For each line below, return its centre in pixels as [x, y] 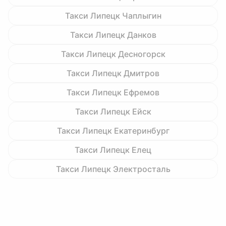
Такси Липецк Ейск [113, 111]
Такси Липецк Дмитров [113, 73]
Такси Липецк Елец [113, 150]
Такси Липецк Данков [113, 35]
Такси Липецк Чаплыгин [113, 16]
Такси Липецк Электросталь [113, 169]
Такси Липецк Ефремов [113, 92]
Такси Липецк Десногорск [113, 54]
